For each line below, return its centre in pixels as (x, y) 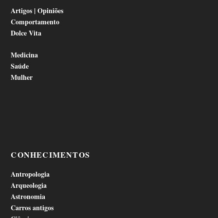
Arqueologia (29, 185)
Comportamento (35, 22)
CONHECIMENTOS (51, 155)
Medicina (25, 55)
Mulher (22, 77)
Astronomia (28, 197)
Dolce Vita (26, 33)
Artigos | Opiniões (37, 11)
